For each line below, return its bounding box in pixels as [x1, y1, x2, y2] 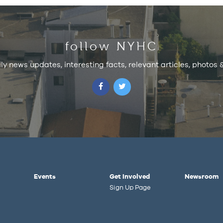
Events [34, 172, 56, 181]
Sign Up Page [109, 183, 151, 192]
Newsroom [184, 172, 219, 181]
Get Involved [109, 172, 150, 181]
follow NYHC [65, 39, 158, 53]
